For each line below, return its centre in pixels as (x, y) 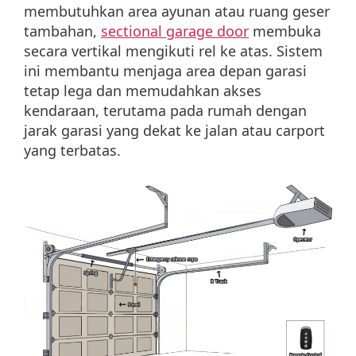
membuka (285, 31)
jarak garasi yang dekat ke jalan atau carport (174, 130)
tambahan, (62, 31)
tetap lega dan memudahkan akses (143, 90)
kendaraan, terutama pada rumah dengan (165, 110)
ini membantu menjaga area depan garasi (165, 70)
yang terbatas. (72, 150)
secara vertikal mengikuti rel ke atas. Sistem (173, 50)
